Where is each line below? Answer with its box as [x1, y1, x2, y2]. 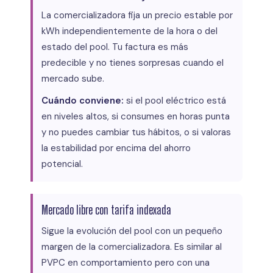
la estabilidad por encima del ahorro [41, 141, 191, 154]
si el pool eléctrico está [124, 94, 226, 107]
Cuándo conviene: [41, 94, 124, 107]
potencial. [41, 157, 83, 170]
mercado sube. [41, 72, 104, 85]
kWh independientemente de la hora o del [41, 24, 218, 37]
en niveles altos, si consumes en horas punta [41, 110, 230, 122]
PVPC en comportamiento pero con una [41, 256, 210, 269]
